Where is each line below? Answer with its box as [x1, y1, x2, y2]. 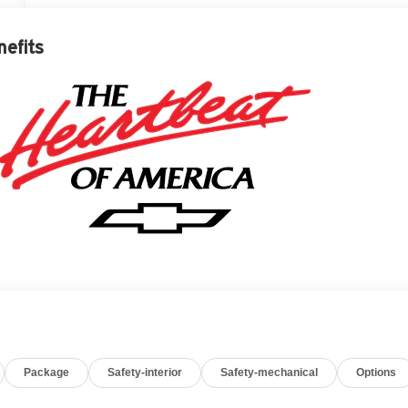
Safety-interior [107, 365, 183, 379]
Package [24, 365, 70, 379]
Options [356, 365, 397, 379]
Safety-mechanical [220, 365, 319, 379]
